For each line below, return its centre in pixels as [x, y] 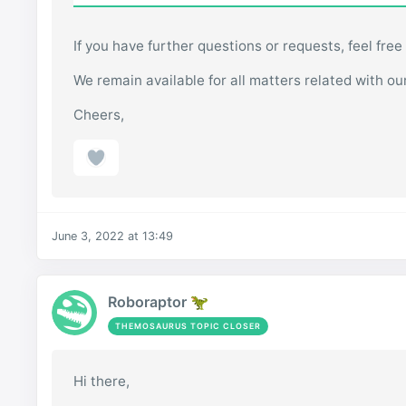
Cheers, [99, 115]
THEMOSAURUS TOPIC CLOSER [188, 325]
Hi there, [102, 382]
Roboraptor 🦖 [159, 301]
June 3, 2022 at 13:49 [113, 237]
